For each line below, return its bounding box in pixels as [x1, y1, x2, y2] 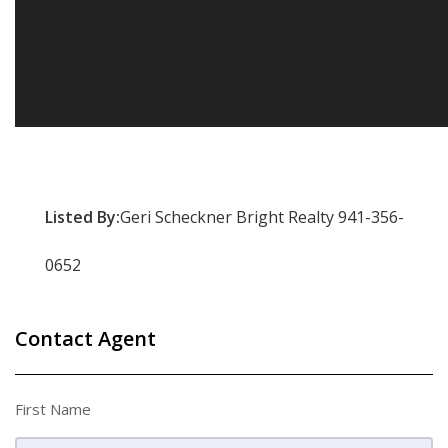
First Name [15, 399, 91, 419]
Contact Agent [15, 325, 156, 352]
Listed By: [45, 206, 120, 228]
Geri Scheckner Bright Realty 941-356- [120, 206, 404, 228]
